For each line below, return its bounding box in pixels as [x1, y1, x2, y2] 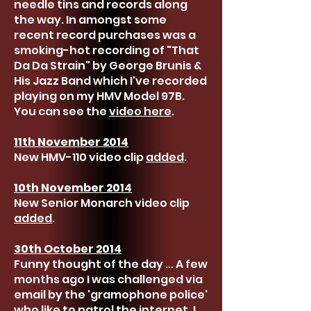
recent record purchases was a [14, 27, 196, 43]
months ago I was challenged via [14, 271, 203, 287]
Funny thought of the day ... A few [14, 256, 208, 272]
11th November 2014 [14, 134, 128, 150]
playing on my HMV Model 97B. [14, 88, 185, 104]
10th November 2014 [14, 180, 132, 196]
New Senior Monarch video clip [14, 195, 190, 211]
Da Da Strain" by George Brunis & [14, 58, 202, 74]
